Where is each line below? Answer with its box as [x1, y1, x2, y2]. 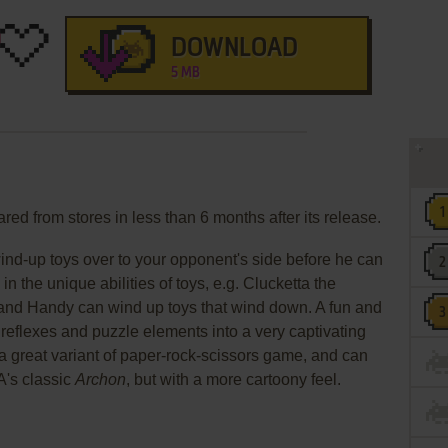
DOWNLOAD [170, 36, 298, 62]
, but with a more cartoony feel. [126, 371, 341, 388]
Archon [75, 371, 126, 388]
